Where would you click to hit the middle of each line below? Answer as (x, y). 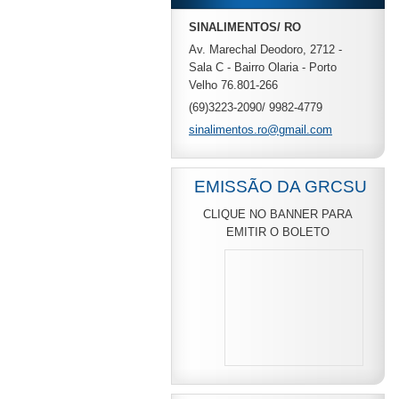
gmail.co (301, 130)
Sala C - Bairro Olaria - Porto (263, 67)
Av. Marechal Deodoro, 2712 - (265, 49)
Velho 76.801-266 (233, 85)
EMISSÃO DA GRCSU (281, 187)
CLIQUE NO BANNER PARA (278, 214)
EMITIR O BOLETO (278, 232)
